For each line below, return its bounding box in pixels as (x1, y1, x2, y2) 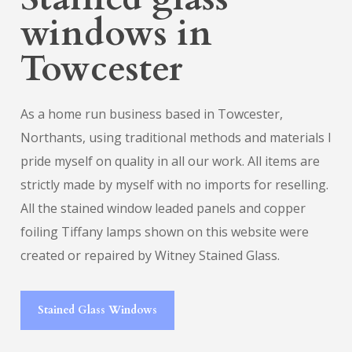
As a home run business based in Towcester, (20, 104, 283, 123)
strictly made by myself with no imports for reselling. (20, 175, 328, 193)
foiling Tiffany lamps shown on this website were (20, 222, 309, 240)
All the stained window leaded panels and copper (20, 199, 306, 217)
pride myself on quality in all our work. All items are (20, 152, 320, 170)
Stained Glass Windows (37, 302, 157, 317)
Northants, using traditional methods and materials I (20, 128, 332, 146)
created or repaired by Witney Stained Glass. (20, 246, 280, 264)
